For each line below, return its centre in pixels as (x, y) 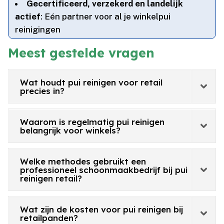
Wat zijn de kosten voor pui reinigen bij (102, 209)
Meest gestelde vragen (81, 53)
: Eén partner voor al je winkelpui (106, 17)
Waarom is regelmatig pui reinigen (92, 122)
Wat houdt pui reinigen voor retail (91, 82)
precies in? (42, 91)
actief (28, 17)
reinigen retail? (51, 178)
